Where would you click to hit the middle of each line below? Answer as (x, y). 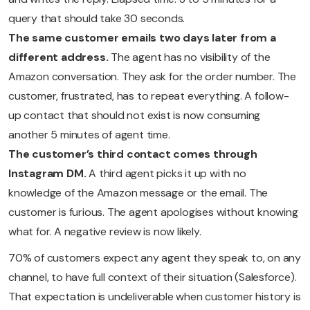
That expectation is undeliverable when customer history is (155, 297)
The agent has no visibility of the (191, 57)
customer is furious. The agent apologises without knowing (153, 212)
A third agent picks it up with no (167, 174)
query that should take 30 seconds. (97, 19)
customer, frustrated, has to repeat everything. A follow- (149, 96)
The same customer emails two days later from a (142, 38)
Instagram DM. (49, 174)
